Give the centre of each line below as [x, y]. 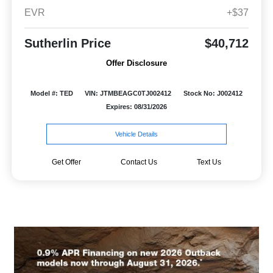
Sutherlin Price [67, 43]
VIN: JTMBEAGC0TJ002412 [128, 93]
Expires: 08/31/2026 [136, 106]
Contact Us [139, 162]
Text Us [209, 162]
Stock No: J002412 [213, 93]
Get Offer [66, 162]
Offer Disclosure [136, 63]
